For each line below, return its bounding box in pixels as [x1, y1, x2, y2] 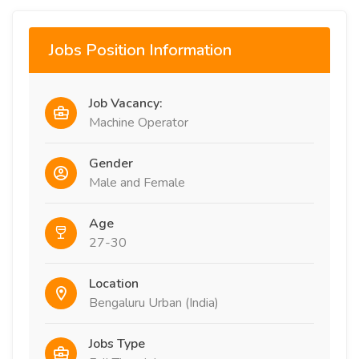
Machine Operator [89, 114, 188, 131]
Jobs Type [89, 335, 145, 353]
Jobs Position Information [49, 39, 232, 61]
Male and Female [89, 174, 185, 192]
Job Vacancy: [89, 95, 163, 112]
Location [89, 275, 139, 292]
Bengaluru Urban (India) [89, 294, 219, 312]
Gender [89, 155, 133, 172]
